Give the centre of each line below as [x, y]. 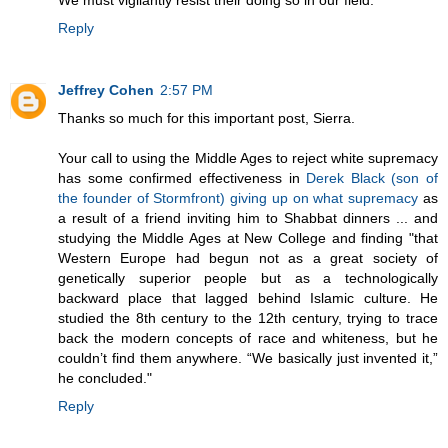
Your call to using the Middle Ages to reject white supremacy [248, 158]
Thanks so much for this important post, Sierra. [206, 118]
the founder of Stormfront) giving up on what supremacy [240, 198]
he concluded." [105, 378]
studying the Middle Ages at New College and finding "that [248, 238]
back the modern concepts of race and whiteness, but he [248, 338]
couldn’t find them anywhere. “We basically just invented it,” [248, 358]
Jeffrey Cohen [106, 90]
